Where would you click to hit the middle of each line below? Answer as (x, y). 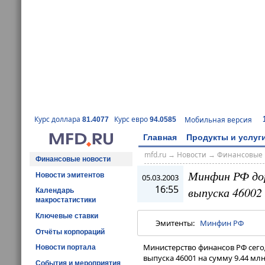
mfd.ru (155, 155)
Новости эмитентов (70, 175)
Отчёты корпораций (70, 232)
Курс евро (132, 119)
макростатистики (66, 200)
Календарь (55, 191)
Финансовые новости (73, 159)
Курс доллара (58, 119)
